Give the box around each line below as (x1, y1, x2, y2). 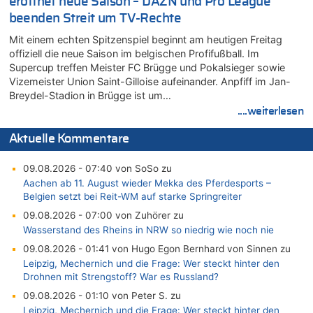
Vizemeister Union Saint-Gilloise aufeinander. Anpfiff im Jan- (8, 75, 291, 87)
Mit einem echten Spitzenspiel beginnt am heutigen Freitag (8, 33, 282, 45)
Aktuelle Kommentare (8, 133, 129, 146)
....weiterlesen (237, 105, 305, 117)
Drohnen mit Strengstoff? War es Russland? (22, 270, 219, 282)
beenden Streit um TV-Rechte (8, 11, 181, 25)
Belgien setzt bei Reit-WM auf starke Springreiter (22, 190, 242, 202)
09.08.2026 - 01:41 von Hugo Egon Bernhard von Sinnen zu (22, 242, 291, 254)
